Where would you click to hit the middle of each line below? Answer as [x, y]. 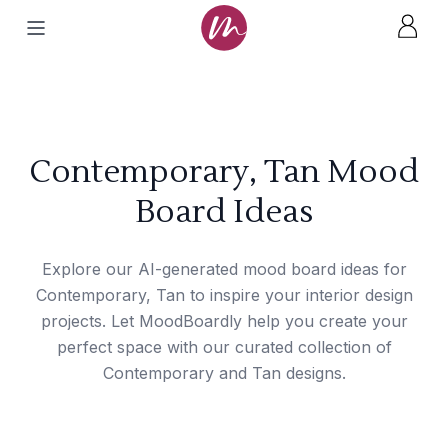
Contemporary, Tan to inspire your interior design [224, 295]
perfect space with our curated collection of [224, 347]
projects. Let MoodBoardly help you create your [224, 321]
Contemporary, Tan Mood [224, 171]
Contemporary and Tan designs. [224, 373]
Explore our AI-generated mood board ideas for [224, 269]
